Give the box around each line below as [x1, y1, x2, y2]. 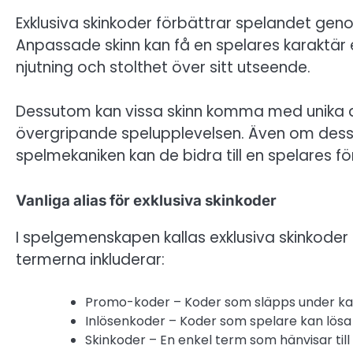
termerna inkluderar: [16, 248, 165, 270]
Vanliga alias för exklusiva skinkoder [16, 191, 277, 210]
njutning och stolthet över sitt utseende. [16, 56, 310, 78]
